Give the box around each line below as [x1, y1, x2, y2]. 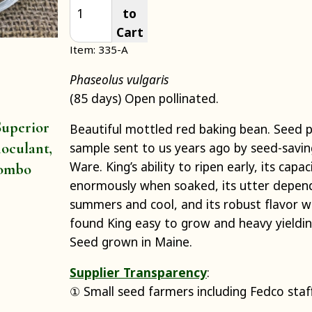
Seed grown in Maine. [69, 233, 192, 251]
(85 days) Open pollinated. [69, 89, 219, 107]
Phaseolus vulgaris [69, 70, 169, 88]
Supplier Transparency [69, 264, 207, 281]
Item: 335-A [69, 42, 128, 56]
